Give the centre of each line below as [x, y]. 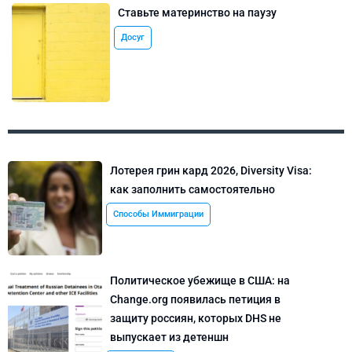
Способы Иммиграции [158, 214]
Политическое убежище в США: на [200, 280]
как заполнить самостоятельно [192, 189]
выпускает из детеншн [169, 337]
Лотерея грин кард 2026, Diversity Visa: [211, 170]
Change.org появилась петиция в [195, 299]
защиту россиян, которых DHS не [196, 318]
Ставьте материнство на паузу [198, 13]
